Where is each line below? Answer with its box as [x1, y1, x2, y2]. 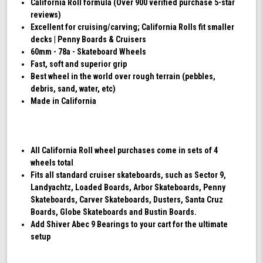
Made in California [31, 96, 97, 106]
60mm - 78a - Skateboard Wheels [31, 46, 147, 56]
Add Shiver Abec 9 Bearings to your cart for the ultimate [31, 219, 228, 229]
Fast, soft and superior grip [31, 59, 127, 69]
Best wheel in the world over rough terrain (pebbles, [31, 71, 216, 81]
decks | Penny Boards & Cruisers [31, 34, 147, 44]
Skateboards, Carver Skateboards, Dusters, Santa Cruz [31, 194, 224, 204]
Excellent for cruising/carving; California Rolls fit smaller [31, 22, 235, 32]
